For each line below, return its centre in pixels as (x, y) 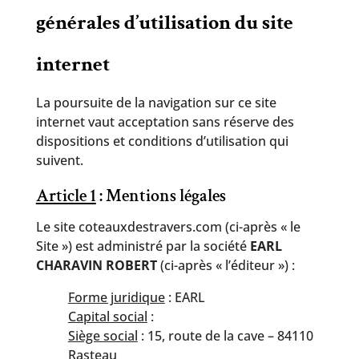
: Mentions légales (161, 196)
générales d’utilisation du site (164, 22)
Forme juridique (116, 297)
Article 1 (66, 196)
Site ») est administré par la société (143, 246)
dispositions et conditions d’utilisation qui (162, 141)
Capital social (107, 317)
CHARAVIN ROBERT (96, 265)
